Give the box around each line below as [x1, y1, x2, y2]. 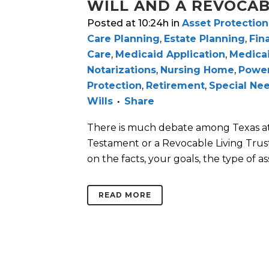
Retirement [146, 80, 205, 92]
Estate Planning [164, 33, 245, 45]
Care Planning [87, 33, 160, 45]
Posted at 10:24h [87, 17, 169, 29]
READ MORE [98, 190, 151, 200]
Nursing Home [160, 64, 234, 76]
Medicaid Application [115, 49, 225, 61]
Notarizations [87, 64, 156, 76]
